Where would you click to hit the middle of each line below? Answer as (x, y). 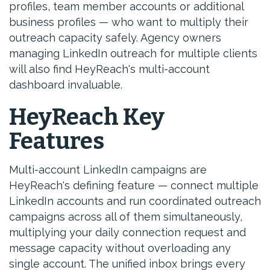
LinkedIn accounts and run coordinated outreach (135, 201)
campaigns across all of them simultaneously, (126, 217)
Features (57, 141)
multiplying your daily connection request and (127, 232)
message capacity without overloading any (120, 248)
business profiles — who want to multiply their (129, 22)
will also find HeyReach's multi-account (109, 69)
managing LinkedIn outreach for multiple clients (133, 53)
